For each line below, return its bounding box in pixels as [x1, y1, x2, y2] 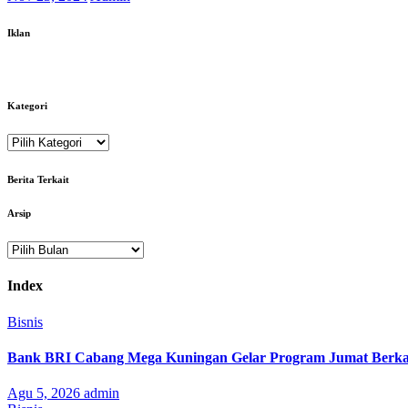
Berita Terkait [7, 174, 69, 186]
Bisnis [7, 313, 43, 330]
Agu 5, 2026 [7, 385, 84, 402]
